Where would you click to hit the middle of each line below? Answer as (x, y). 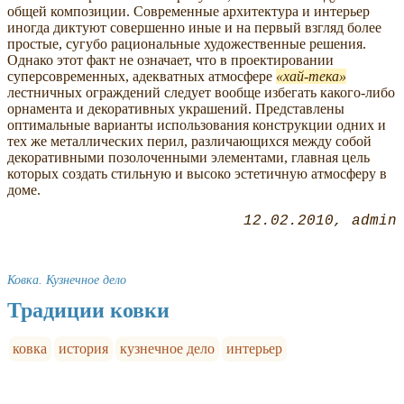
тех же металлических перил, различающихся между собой (189, 142)
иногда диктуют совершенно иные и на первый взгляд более (194, 28)
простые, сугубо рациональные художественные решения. (187, 44)
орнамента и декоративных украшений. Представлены (176, 109)
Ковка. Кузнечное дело (67, 280)
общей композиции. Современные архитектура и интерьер (188, 12)
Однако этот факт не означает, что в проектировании (170, 60)
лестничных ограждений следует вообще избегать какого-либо (201, 93)
